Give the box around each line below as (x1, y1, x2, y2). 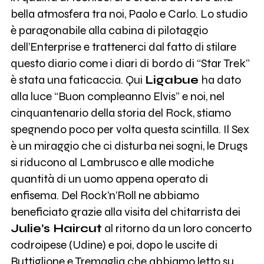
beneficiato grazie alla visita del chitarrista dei (10, 205, 240, 219)
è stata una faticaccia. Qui (10, 73, 145, 87)
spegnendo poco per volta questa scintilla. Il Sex (10, 123, 249, 137)
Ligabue (144, 73, 199, 87)
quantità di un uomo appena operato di (10, 172, 208, 186)
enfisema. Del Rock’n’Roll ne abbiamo (10, 189, 199, 203)
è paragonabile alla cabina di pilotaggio (10, 24, 208, 38)
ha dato (198, 73, 241, 87)
